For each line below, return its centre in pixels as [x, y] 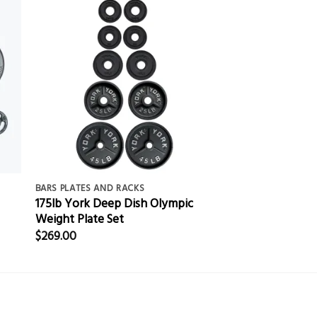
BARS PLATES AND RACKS [90, 188]
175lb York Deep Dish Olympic [114, 203]
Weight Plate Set [79, 219]
